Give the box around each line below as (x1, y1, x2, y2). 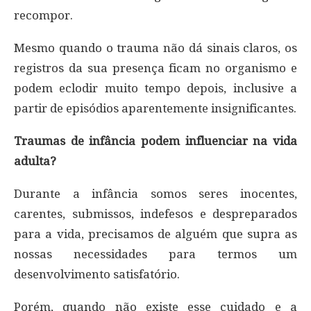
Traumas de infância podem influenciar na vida (14, 134, 297, 148)
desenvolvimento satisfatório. (14, 267, 180, 281)
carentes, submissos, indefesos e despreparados (14, 207, 297, 221)
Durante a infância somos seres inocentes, (14, 187, 297, 201)
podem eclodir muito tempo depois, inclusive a (14, 81, 297, 95)
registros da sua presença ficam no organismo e (14, 61, 297, 75)
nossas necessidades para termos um (14, 247, 297, 261)
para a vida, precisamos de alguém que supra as (14, 227, 297, 241)
